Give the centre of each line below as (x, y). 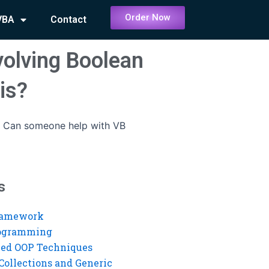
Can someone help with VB (64, 125)
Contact (69, 20)
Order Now (148, 17)
